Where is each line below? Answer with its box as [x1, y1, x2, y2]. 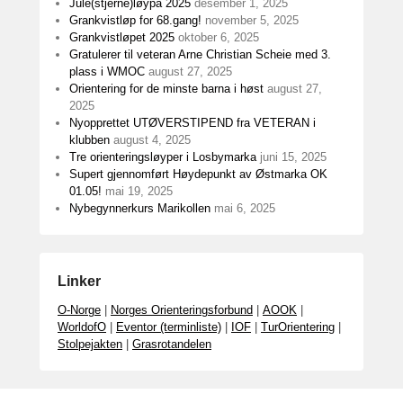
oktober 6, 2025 [178, 31, 259, 44]
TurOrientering [261, 320, 335, 334]
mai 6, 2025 [214, 201, 275, 215]
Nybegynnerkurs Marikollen [69, 201, 210, 215]
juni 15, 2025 [260, 150, 327, 164]
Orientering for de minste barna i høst [69, 82, 264, 95]
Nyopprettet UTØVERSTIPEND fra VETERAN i [69, 116, 316, 130]
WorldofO [58, 320, 106, 334]
